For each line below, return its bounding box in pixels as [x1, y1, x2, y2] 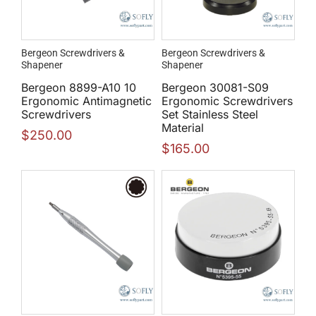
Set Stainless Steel [162, 107, 258, 122]
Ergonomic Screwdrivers [162, 94, 293, 109]
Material [162, 121, 204, 135]
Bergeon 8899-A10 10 [21, 80, 136, 95]
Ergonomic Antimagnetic [21, 94, 152, 109]
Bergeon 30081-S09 [162, 80, 269, 95]
